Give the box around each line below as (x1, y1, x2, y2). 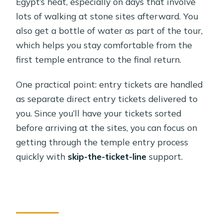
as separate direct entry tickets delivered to (16, 93, 198, 105)
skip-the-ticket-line (68, 151, 147, 162)
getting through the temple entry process (16, 136, 189, 148)
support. (146, 151, 183, 162)
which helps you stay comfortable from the (16, 39, 193, 51)
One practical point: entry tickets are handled (16, 79, 203, 90)
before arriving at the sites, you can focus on (16, 122, 198, 133)
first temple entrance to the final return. (16, 54, 182, 65)
